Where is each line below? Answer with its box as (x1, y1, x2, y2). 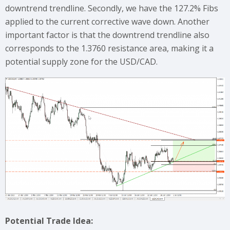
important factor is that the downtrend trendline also (5, 29, 209, 41)
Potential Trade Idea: (5, 215, 93, 227)
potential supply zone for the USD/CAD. (5, 56, 158, 67)
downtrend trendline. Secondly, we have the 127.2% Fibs (5, 3, 218, 14)
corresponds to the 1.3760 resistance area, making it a (5, 43, 214, 54)
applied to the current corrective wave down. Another (5, 16, 209, 27)
